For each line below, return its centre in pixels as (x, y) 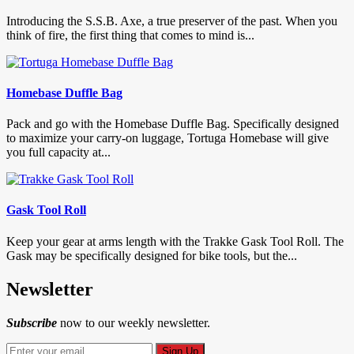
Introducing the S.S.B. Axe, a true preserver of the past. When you (172, 21)
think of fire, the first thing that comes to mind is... (130, 35)
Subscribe (32, 322)
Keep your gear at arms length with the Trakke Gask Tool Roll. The (175, 241)
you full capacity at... (58, 153)
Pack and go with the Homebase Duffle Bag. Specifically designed (173, 124)
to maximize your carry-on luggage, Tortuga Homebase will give (168, 138)
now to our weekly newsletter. (134, 322)
